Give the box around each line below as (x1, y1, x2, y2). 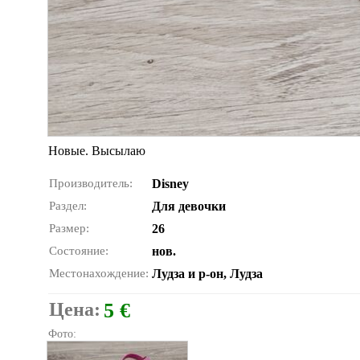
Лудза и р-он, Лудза (152, 267, 263, 280)
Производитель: (49, 177, 133, 190)
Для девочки (152, 199, 226, 213)
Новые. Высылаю (48, 144, 145, 157)
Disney (152, 177, 189, 190)
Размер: (49, 222, 89, 235)
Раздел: (49, 199, 87, 212)
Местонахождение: (49, 267, 149, 280)
